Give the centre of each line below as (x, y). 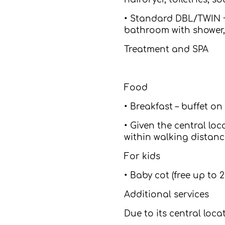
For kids (142, 156)
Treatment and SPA (166, 49)
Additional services (166, 195)
